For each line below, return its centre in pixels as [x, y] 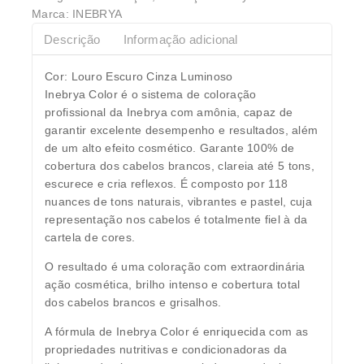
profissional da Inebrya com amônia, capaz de [169, 113]
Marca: [52, 14]
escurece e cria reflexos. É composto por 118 [167, 184]
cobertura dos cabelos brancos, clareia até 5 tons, [180, 166]
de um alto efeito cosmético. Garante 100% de [170, 148]
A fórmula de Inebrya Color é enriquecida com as [177, 332]
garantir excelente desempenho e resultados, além [182, 130]
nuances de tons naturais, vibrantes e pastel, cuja [178, 202]
